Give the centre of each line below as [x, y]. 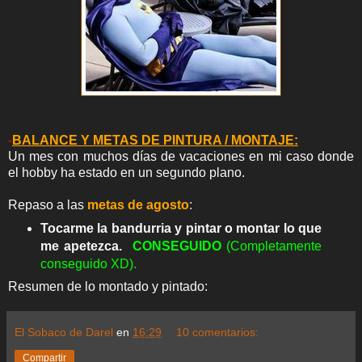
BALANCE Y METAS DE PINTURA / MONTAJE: [155, 140]
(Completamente [274, 246]
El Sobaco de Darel [64, 333]
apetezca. [93, 246]
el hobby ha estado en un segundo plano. [126, 172]
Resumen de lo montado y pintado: [108, 287]
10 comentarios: [218, 333]
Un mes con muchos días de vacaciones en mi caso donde [181, 156]
